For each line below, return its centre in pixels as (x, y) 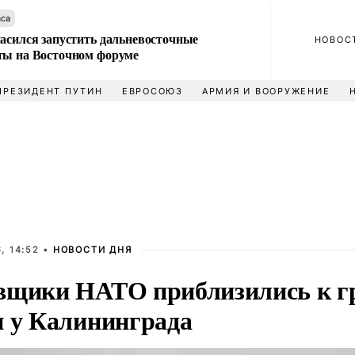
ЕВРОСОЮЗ (152, 91)
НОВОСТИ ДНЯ (92, 250)
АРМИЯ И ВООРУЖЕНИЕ (266, 91)
